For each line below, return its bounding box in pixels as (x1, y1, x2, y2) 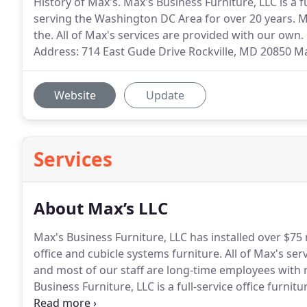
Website (53, 88, 96, 103)
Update (146, 88, 184, 103)
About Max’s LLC (34, 197, 168, 219)
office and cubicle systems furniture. (34, 246, 222, 261)
